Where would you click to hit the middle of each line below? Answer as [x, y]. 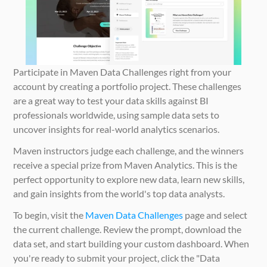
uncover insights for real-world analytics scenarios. [117, 129]
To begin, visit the [49, 215]
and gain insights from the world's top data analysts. [119, 194]
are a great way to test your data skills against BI [111, 101]
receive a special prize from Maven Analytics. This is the [125, 165]
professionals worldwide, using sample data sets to [117, 115]
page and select [215, 215]
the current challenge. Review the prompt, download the [128, 229]
